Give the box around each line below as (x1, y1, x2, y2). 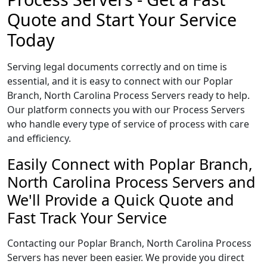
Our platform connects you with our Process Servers (7, 103, 245, 116)
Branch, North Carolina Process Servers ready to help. (7, 89, 250, 102)
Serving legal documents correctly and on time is (7, 60, 227, 73)
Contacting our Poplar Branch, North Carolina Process (7, 237, 252, 250)
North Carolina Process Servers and (7, 172, 256, 192)
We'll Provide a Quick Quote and (7, 190, 234, 210)
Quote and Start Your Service (7, 8, 237, 31)
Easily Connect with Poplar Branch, (7, 154, 253, 174)
